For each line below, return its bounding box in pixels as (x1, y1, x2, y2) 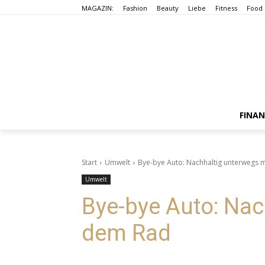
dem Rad (82, 219, 171, 246)
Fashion (123, 3, 147, 12)
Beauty (157, 3, 179, 12)
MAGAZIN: (82, 3, 114, 12)
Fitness (215, 3, 237, 12)
